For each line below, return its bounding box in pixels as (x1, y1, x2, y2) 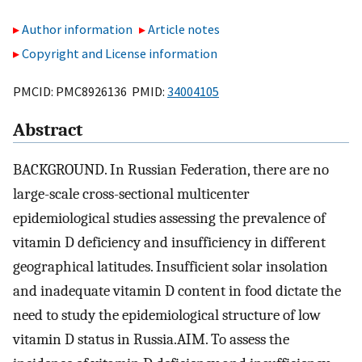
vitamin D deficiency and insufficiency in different (13, 234, 326, 252)
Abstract (13, 120, 82, 141)
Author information (22, 21, 133, 38)
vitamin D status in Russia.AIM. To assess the (13, 330, 289, 349)
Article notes (148, 21, 221, 38)
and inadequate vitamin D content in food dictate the (13, 282, 341, 301)
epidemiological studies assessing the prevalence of (13, 209, 326, 228)
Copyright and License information (22, 45, 217, 62)
